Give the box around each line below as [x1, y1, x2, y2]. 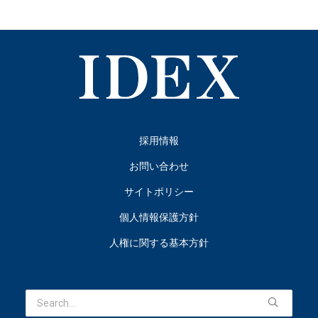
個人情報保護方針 [119, 212, 199, 223]
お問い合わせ [129, 160, 189, 172]
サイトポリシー [124, 186, 194, 197]
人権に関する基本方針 [109, 237, 209, 248]
